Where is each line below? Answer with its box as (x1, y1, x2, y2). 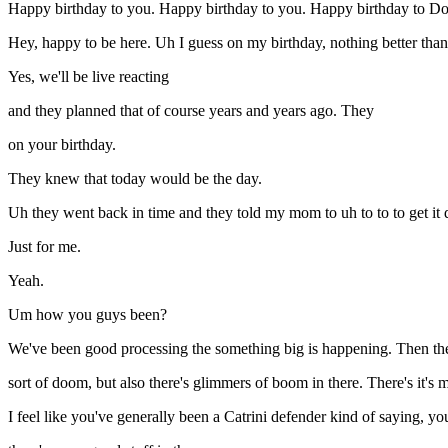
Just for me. (8, 238, 81, 256)
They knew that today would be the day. (8, 170, 262, 188)
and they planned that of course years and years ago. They (8, 102, 374, 120)
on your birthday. (8, 136, 116, 154)
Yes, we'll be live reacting (8, 68, 169, 86)
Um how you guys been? (8, 306, 167, 324)
